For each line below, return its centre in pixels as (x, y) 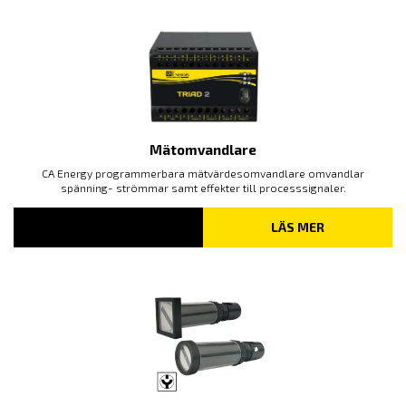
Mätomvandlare (203, 149)
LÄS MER (298, 227)
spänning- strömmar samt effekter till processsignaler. (203, 187)
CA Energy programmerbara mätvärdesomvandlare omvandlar (203, 173)
